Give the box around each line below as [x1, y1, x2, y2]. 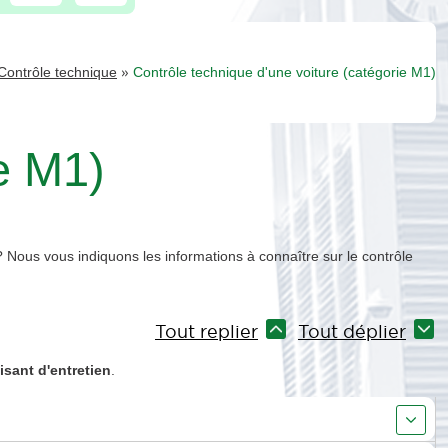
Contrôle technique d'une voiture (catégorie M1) [133, 63, 436, 80]
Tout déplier [298, 319, 406, 343]
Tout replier [155, 319, 258, 343]
